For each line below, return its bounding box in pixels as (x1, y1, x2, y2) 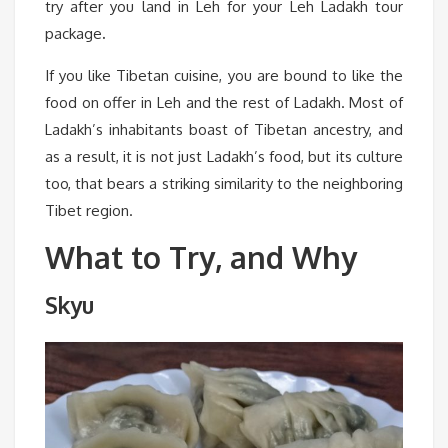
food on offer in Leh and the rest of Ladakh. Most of (45, 93, 403, 113)
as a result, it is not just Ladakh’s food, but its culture (45, 147, 403, 167)
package (45, 24, 102, 44)
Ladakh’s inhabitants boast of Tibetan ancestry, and (45, 120, 403, 140)
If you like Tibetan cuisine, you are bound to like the (45, 66, 403, 86)
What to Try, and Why (45, 238, 357, 277)
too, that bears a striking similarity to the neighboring (45, 174, 403, 194)
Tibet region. (45, 201, 133, 221)
